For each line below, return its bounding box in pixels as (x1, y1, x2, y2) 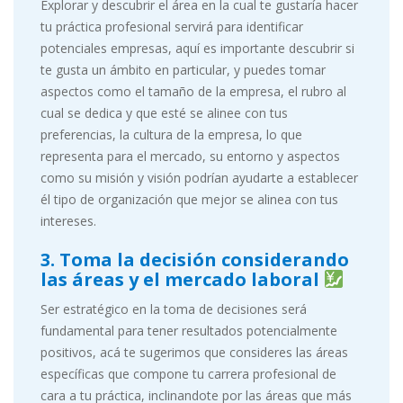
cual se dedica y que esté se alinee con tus (40, 104, 288, 121)
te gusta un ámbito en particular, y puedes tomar (40, 61, 326, 78)
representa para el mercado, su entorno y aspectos (40, 148, 340, 165)
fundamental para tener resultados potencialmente (40, 322, 337, 339)
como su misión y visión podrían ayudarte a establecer (40, 169, 358, 186)
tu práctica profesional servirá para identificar (40, 18, 303, 35)
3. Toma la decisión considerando (40, 247, 349, 272)
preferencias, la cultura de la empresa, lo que (40, 126, 302, 143)
